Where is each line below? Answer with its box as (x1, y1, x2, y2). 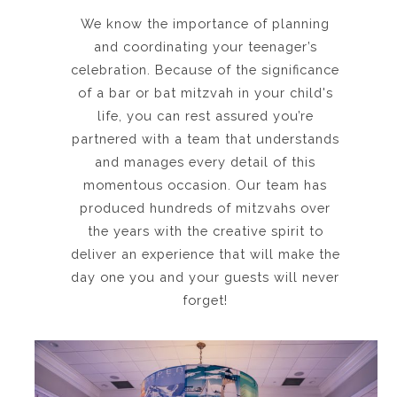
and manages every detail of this (95, 154, 315, 169)
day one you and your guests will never (71, 269, 339, 284)
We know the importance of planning (81, 16, 330, 31)
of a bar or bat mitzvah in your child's (77, 85, 333, 100)
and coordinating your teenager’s (93, 39, 317, 54)
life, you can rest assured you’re (97, 108, 314, 123)
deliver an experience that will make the (70, 246, 340, 261)
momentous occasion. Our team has (83, 177, 327, 192)
